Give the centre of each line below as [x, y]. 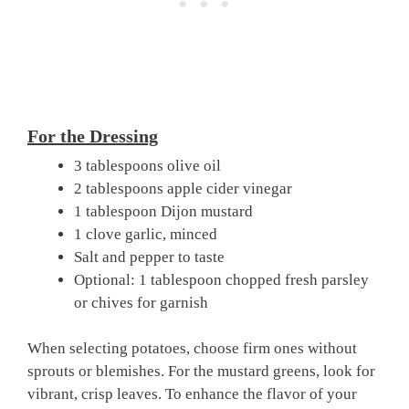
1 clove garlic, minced [146, 234]
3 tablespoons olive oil [147, 165]
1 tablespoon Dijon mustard [163, 211]
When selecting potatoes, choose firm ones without [192, 348]
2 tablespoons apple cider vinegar [183, 188]
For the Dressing [93, 136]
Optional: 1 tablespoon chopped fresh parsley [221, 279]
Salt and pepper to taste [149, 257]
